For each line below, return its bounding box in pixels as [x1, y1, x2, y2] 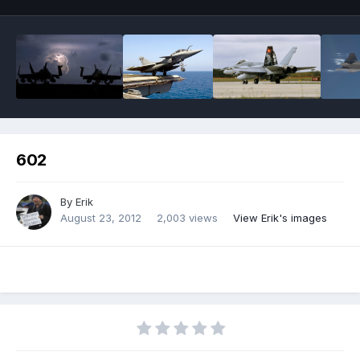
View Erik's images [233, 211, 327, 225]
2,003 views [157, 211, 218, 225]
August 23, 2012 [60, 211, 141, 225]
